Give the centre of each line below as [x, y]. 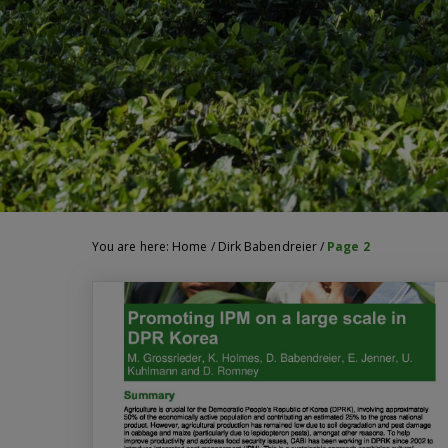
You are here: [132, 246]
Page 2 [348, 246]
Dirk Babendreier [267, 246]
